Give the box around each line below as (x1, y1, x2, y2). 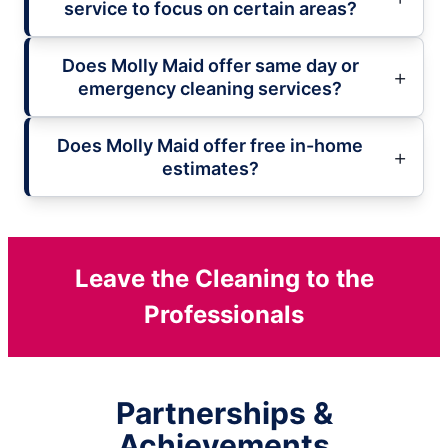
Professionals (144, 299, 304, 329)
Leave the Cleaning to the (74, 263, 374, 293)
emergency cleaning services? (78, 77, 342, 99)
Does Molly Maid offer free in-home (57, 134, 363, 156)
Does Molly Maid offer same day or (61, 54, 359, 76)
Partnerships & (115, 394, 333, 431)
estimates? (161, 157, 259, 179)
